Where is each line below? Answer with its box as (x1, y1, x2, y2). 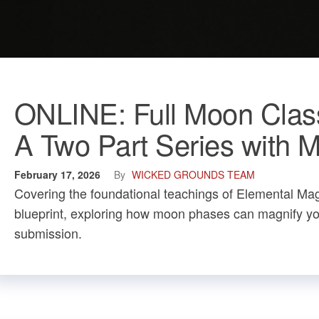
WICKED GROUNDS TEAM (132, 167, 255, 182)
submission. (14, 224, 82, 242)
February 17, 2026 (14, 167, 103, 182)
